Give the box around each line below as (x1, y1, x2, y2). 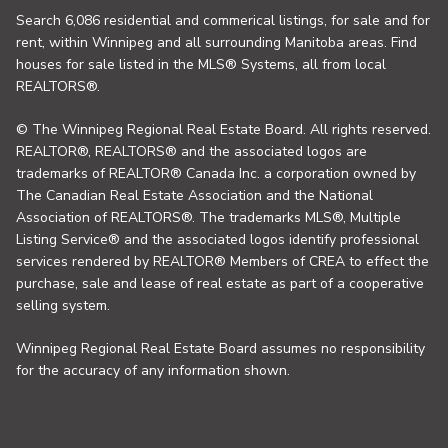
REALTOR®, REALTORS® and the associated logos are (16, 142, 367, 161)
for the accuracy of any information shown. (16, 361, 290, 380)
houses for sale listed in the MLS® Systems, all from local (16, 55, 386, 74)
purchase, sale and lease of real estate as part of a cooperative (16, 274, 424, 293)
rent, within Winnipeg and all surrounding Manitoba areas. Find (16, 33, 417, 52)
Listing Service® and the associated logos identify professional (16, 230, 419, 249)
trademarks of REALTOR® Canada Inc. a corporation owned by (16, 164, 416, 183)
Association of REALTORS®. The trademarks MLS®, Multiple (16, 208, 401, 227)
